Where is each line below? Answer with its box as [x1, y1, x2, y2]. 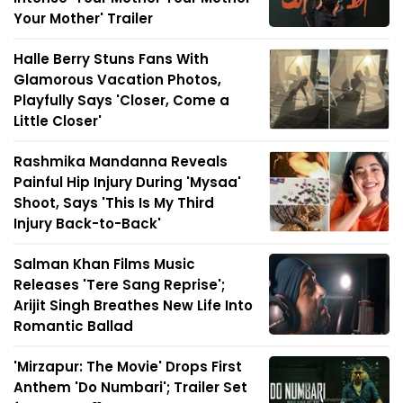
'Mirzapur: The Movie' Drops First [13, 357, 242, 377]
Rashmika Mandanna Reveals [13, 152, 228, 172]
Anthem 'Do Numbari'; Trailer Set [13, 378, 247, 398]
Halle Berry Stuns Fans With [13, 49, 209, 69]
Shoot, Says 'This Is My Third [13, 193, 214, 213]
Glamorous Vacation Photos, [13, 70, 221, 90]
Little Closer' [13, 112, 102, 131]
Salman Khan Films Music [13, 255, 195, 274]
